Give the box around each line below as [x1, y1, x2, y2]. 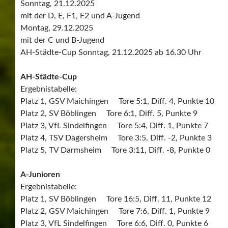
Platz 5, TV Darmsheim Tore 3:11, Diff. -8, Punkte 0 [20, 146, 210, 154]
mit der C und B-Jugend [20, 36, 104, 44]
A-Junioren [20, 170, 60, 179]
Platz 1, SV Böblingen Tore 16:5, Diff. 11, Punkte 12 [20, 194, 211, 203]
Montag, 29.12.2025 [20, 23, 93, 32]
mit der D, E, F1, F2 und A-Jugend [20, 11, 140, 20]
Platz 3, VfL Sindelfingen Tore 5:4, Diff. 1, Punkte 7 [20, 121, 208, 130]
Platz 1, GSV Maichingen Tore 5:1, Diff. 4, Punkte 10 [20, 97, 214, 105]
